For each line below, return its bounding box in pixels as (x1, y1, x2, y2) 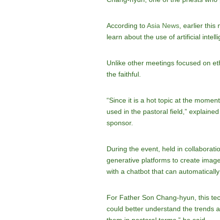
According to (106, 22, 147, 29)
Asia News (146, 22, 179, 29)
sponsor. (106, 119, 133, 127)
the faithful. (106, 70, 141, 78)
